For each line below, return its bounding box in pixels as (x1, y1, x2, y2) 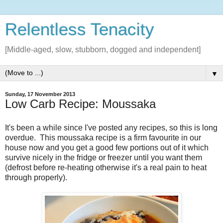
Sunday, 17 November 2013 (5, 91, 75, 97)
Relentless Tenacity (5, 20, 154, 39)
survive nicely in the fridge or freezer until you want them (5, 153, 202, 162)
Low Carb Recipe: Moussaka (5, 97, 156, 111)
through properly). (5, 173, 67, 182)
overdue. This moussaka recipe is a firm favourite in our (5, 133, 201, 142)
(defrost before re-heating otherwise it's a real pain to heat (5, 163, 207, 172)
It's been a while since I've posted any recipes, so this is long (5, 123, 218, 132)
